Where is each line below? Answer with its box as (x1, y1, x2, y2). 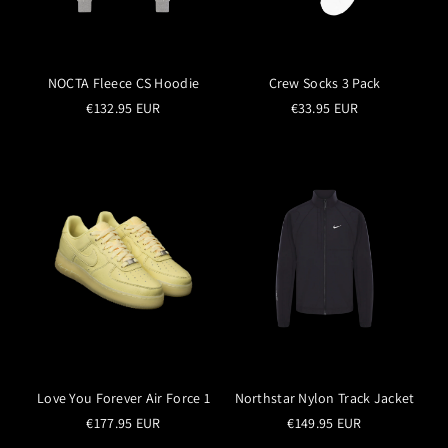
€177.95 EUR (86, 413, 161, 432)
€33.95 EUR (290, 98, 359, 117)
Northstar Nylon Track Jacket (234, 388, 415, 407)
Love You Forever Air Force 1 (37, 388, 210, 407)
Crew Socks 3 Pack (268, 73, 381, 92)
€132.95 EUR (86, 98, 161, 117)
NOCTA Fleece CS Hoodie (47, 73, 200, 92)
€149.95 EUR (287, 413, 362, 432)
